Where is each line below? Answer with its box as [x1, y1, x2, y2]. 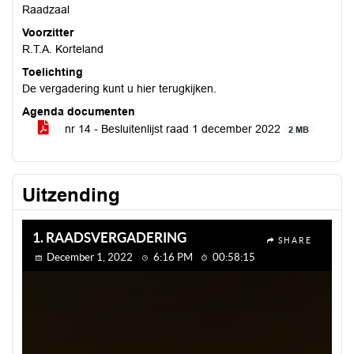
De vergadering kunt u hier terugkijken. [22, 82, 217, 95]
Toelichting [22, 66, 83, 78]
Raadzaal [22, 3, 70, 16]
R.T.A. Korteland [22, 43, 104, 55]
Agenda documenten [22, 105, 135, 118]
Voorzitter [22, 26, 73, 39]
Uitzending [22, 184, 120, 205]
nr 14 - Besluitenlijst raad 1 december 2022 [62, 122, 284, 135]
